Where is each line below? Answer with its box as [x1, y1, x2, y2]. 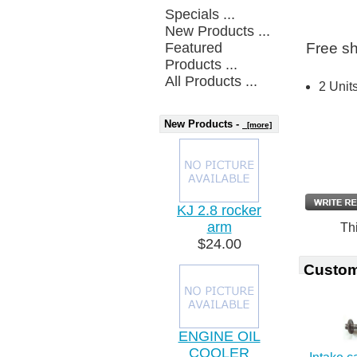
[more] [242, 120, 272, 129]
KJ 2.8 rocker [177, 202, 261, 218]
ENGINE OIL [178, 328, 261, 344]
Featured [165, 39, 223, 56]
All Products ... [165, 73, 258, 89]
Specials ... [165, 6, 236, 22]
